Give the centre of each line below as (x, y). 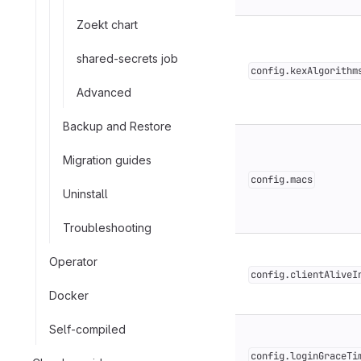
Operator (73, 261)
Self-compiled (87, 329)
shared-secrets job (127, 58)
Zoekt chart (107, 24)
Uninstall (85, 193)
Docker (69, 295)
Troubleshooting (107, 227)
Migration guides (107, 160)
